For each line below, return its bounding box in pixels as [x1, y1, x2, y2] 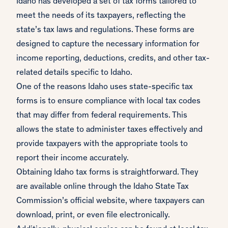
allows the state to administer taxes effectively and [16, 126, 203, 135]
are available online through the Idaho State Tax [16, 183, 189, 192]
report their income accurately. [16, 154, 129, 163]
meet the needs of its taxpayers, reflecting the [16, 12, 186, 21]
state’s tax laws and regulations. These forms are [16, 26, 194, 35]
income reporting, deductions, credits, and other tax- [16, 54, 210, 64]
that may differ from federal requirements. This [16, 111, 187, 121]
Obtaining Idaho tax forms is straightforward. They [16, 168, 198, 178]
